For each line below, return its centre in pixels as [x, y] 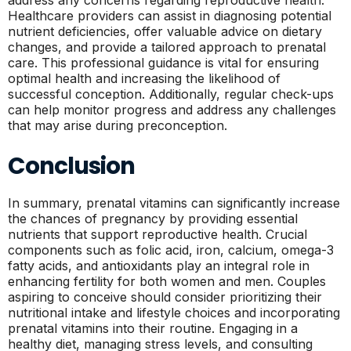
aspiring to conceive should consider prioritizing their [165, 297]
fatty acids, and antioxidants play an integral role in [159, 266]
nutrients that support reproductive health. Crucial [157, 234]
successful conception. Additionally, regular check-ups [171, 94]
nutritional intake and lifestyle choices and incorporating [174, 313]
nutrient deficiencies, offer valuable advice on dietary [165, 31]
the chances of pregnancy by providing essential [153, 219]
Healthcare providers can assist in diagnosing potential [170, 16]
